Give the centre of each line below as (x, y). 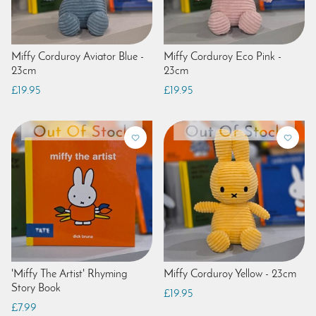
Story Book (36, 288)
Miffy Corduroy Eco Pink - (223, 57)
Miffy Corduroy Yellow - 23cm (230, 274)
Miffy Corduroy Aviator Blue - (78, 57)
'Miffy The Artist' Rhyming (69, 274)
